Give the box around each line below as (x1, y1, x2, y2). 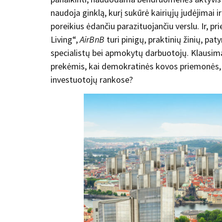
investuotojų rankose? (51, 73, 133, 85)
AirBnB (80, 33, 105, 45)
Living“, (51, 33, 80, 45)
